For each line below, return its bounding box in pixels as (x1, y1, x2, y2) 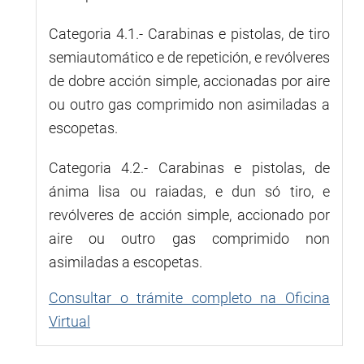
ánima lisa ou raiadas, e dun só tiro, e (49, 182, 330, 200)
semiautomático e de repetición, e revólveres (49, 48, 330, 66)
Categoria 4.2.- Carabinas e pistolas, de (49, 158, 330, 176)
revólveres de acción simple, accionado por (49, 206, 330, 223)
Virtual (49, 312, 90, 330)
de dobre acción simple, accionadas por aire (49, 71, 330, 89)
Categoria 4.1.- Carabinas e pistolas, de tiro (49, 24, 330, 42)
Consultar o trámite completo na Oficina (49, 288, 330, 306)
